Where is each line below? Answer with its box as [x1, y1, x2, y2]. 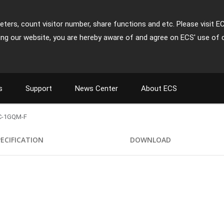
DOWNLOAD [129, 135, 171, 144]
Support [25, 84, 52, 93]
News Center [75, 84, 118, 93]
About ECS [141, 84, 177, 93]
